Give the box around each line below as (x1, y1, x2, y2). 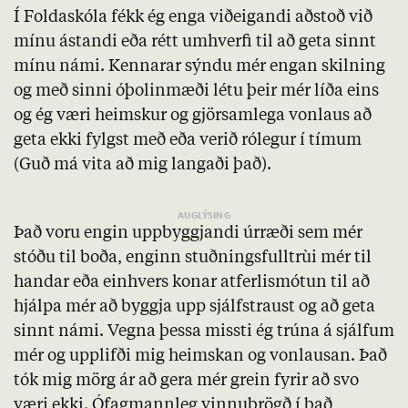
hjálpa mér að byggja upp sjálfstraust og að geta (14, 299, 375, 316)
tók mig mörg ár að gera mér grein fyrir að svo (14, 372, 359, 390)
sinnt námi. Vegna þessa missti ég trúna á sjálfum (14, 323, 394, 341)
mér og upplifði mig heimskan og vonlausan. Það (14, 348, 387, 365)
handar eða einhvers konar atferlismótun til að (14, 274, 370, 291)
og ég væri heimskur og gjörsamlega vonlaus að (14, 107, 372, 125)
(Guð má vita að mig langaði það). (14, 157, 271, 174)
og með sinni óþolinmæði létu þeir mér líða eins (14, 83, 379, 100)
